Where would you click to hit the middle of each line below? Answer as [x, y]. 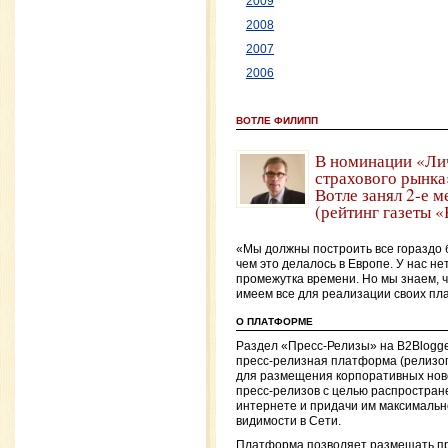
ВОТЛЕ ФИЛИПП [277, 121]
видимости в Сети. [288, 420]
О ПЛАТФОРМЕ [274, 322]
